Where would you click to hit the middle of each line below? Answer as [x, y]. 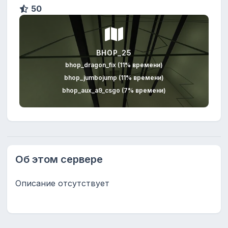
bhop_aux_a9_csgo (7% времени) [114, 90]
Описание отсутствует [62, 183]
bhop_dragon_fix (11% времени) [114, 65]
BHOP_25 [114, 53]
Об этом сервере [59, 160]
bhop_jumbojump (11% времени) [114, 78]
